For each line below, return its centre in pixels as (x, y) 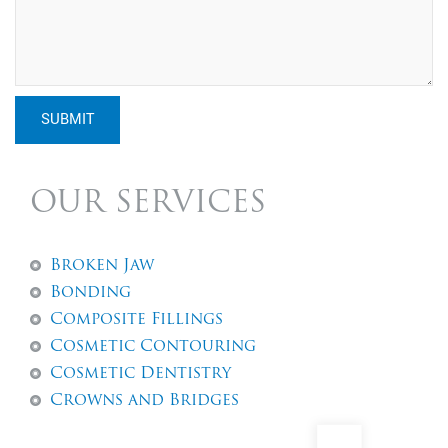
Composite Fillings (136, 320)
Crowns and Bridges (144, 401)
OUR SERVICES (148, 205)
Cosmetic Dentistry (140, 374)
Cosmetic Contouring (153, 347)
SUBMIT (67, 120)
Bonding (90, 293)
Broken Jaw (102, 266)
